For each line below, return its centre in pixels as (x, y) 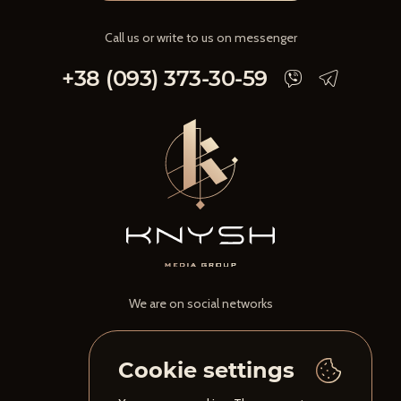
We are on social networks (200, 303)
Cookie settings (206, 370)
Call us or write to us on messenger (200, 37)
